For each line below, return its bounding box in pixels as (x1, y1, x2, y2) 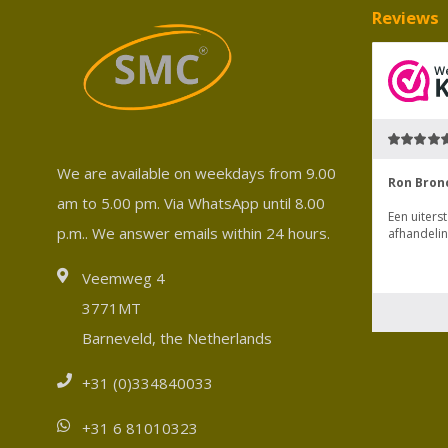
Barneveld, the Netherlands (82, 328, 272, 349)
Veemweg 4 (82, 268, 165, 289)
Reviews (372, 5, 439, 29)
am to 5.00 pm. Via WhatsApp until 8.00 (57, 193, 325, 214)
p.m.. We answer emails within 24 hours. (57, 223, 330, 244)
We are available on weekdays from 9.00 (57, 163, 336, 184)
